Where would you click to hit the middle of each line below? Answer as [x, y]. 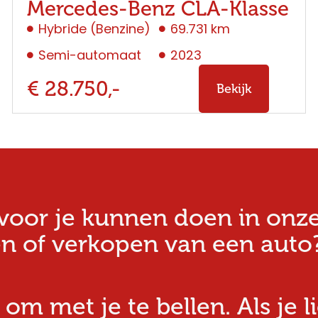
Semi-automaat [89, 55]
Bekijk [234, 89]
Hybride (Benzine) [94, 29]
